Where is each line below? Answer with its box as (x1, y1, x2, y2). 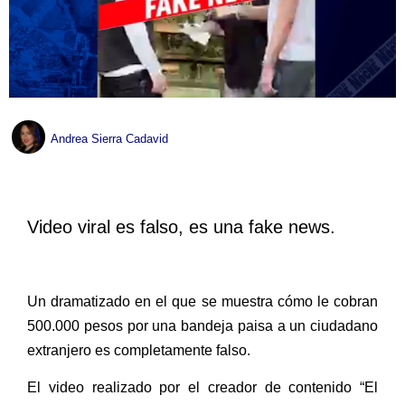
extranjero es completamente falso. (27, 343, 250, 359)
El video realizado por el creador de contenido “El (27, 380, 378, 396)
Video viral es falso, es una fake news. (27, 216, 335, 237)
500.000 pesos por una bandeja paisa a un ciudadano (27, 318, 378, 334)
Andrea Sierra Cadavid (51, 131, 168, 146)
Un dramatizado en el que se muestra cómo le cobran (27, 294, 378, 310)
